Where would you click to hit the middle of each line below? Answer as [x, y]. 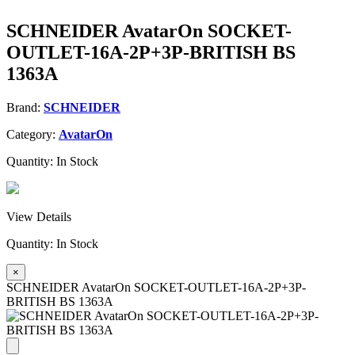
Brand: [25, 107]
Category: [32, 134]
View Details [39, 216]
